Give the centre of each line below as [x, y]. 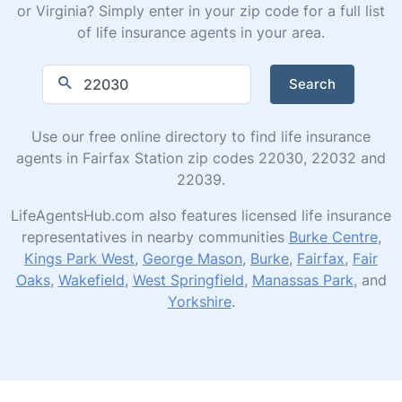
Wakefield [91, 280]
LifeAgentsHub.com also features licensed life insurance [201, 215]
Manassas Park [302, 280]
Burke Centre [333, 236]
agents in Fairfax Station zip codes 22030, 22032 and [201, 157]
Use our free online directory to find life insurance [201, 136]
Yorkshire [199, 301]
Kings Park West [79, 258]
